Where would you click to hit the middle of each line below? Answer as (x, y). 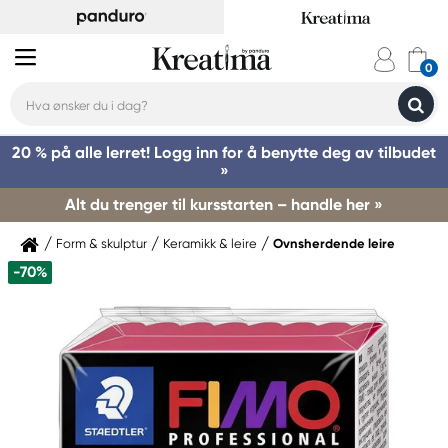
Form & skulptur (101, 243)
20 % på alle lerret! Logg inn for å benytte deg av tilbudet (224, 152)
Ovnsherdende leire (334, 243)
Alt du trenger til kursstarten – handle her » (224, 204)
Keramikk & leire (210, 243)
